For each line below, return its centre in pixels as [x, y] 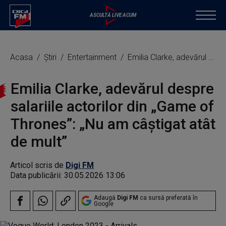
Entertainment [93, 57]
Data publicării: [37, 175]
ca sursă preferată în [168, 198]
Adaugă [105, 198]
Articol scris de [38, 165]
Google [104, 204]
